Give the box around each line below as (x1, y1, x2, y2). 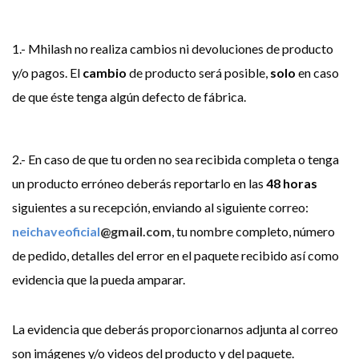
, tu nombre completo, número (171, 224, 335, 239)
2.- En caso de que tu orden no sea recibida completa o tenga (12, 151, 339, 167)
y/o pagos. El (12, 65, 83, 80)
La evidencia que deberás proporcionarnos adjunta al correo (12, 321, 338, 337)
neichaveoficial (12, 224, 100, 239)
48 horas (266, 175, 317, 191)
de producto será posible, (127, 65, 270, 80)
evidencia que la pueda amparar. (12, 272, 185, 287)
